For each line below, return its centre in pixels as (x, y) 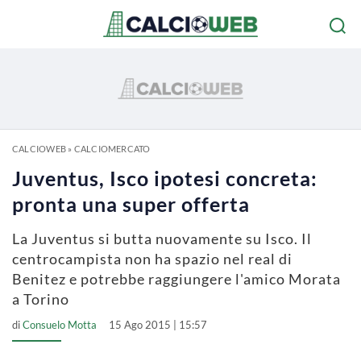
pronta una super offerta (131, 204)
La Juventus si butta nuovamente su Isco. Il (162, 239)
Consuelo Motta (60, 325)
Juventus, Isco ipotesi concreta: (165, 178)
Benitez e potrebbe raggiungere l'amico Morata (176, 279)
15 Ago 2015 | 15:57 (158, 325)
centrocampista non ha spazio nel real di (152, 259)
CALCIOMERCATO (112, 149)
